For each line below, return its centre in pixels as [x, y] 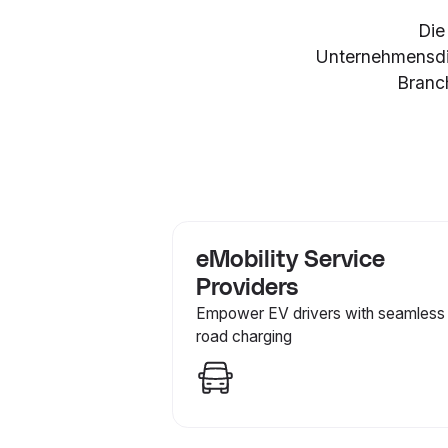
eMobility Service [291, 259]
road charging [244, 336]
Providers [247, 287]
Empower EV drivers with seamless [321, 313]
